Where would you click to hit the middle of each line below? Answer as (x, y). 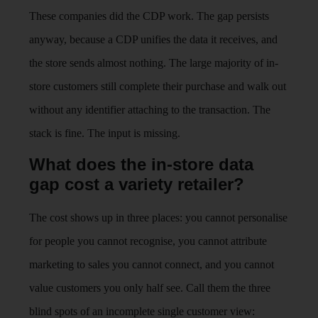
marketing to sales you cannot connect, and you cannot (152, 264)
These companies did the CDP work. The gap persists (149, 16)
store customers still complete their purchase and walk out (158, 86)
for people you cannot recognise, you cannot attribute (148, 241)
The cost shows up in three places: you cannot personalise (159, 217)
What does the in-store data (142, 164)
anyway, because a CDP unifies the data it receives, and (154, 39)
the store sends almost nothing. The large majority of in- (154, 62)
